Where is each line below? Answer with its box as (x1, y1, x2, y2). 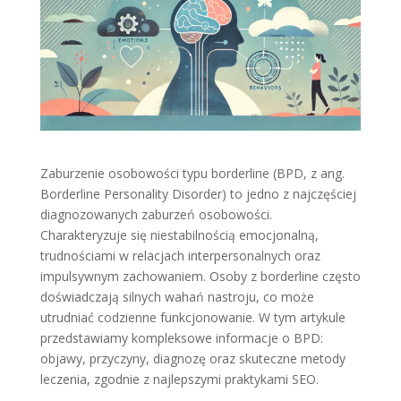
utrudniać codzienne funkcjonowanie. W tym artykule (39, 308, 346, 326)
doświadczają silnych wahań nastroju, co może (39, 287, 314, 305)
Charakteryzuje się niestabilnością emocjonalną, (39, 226, 319, 243)
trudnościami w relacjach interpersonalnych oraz (39, 246, 320, 264)
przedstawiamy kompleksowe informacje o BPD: (39, 328, 323, 346)
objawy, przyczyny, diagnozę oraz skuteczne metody (39, 349, 346, 367)
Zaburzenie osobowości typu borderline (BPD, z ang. (39, 164, 345, 182)
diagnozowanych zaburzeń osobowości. (39, 205, 272, 223)
